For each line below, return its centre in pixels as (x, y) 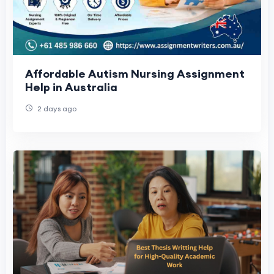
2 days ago (56, 109)
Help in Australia (71, 87)
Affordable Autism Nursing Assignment (135, 74)
